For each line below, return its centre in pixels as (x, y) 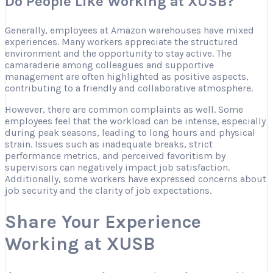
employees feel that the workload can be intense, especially (135, 121)
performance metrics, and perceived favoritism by (115, 155)
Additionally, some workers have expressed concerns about (136, 179)
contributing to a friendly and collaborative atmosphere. (129, 88)
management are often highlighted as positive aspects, (127, 76)
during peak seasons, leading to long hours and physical (130, 132)
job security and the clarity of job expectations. (108, 190)
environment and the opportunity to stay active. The (118, 53)
